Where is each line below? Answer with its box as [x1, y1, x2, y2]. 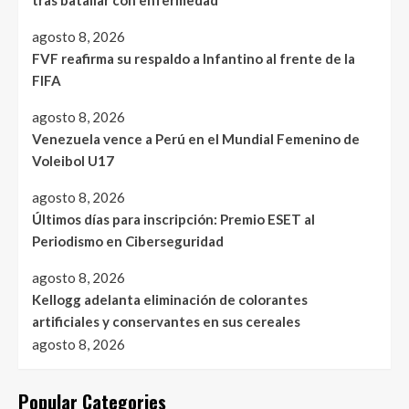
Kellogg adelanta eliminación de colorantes [32, 291, 308, 308]
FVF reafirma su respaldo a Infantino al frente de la [32, 50, 355, 67]
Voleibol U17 [32, 152, 114, 169]
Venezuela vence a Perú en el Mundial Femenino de [32, 131, 360, 147]
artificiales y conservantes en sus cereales [32, 313, 300, 330]
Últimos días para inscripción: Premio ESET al [32, 211, 315, 227]
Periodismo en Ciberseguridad [32, 233, 224, 249]
